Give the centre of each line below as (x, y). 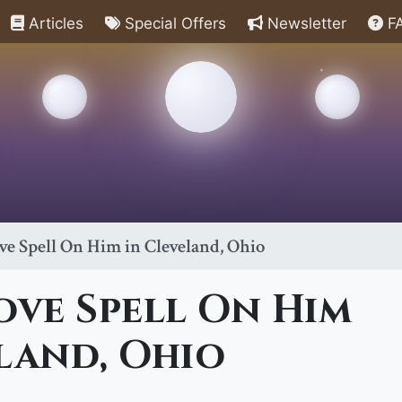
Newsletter (305, 23)
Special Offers (173, 23)
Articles (54, 23)
